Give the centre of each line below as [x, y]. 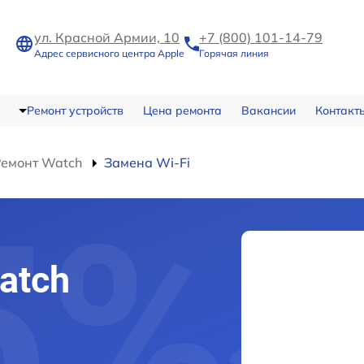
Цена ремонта [182, 110]
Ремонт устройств [75, 110]
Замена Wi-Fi [147, 162]
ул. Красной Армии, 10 [107, 37]
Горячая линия [234, 53]
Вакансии [268, 110]
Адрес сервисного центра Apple [109, 53]
